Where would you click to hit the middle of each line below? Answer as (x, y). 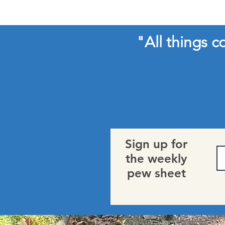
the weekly (156, 158)
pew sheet (156, 173)
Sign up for (156, 144)
